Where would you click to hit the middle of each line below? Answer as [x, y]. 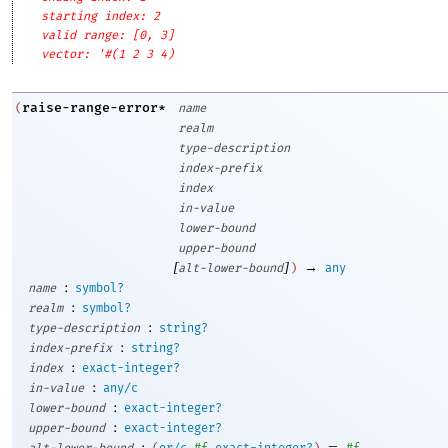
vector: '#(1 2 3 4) [108, 54]
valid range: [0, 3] [108, 35]
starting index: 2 [101, 16]
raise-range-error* [94, 108]
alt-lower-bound [230, 268]
